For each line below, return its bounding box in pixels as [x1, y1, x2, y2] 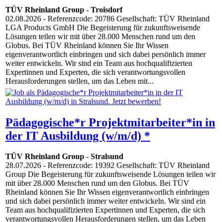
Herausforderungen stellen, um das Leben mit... [5, 77, 154, 86]
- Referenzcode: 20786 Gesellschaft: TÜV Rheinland [41, 14, 210, 23]
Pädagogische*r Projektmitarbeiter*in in [5, 115, 215, 129]
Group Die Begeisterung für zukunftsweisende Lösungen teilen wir [5, 170, 216, 179]
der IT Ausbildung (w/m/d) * [5, 129, 150, 142]
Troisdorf [91, 5, 122, 14]
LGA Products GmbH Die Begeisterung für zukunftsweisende [5, 23, 200, 32]
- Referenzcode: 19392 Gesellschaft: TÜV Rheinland [41, 161, 210, 170]
